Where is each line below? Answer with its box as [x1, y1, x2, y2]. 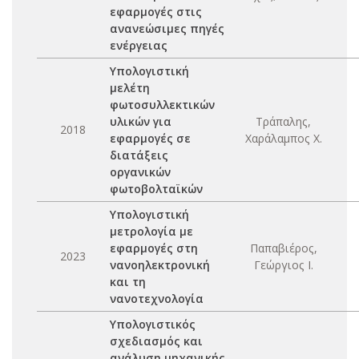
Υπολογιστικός [110, 317, 196, 332]
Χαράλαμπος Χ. [244, 131, 322, 146]
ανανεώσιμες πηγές [110, 21, 224, 36]
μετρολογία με [110, 224, 193, 239]
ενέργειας [110, 38, 167, 53]
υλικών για [110, 114, 171, 129]
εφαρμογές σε [110, 131, 191, 146]
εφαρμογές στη [110, 240, 198, 256]
